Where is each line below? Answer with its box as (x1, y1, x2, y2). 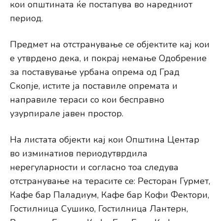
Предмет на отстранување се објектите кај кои (10, 38, 210, 51)
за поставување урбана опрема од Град (10, 66, 180, 78)
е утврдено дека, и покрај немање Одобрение (10, 52, 207, 65)
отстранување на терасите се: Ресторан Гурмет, (10, 175, 210, 187)
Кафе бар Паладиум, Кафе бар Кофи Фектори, (10, 189, 209, 201)
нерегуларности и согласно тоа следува (10, 161, 179, 174)
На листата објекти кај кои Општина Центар (10, 134, 199, 146)
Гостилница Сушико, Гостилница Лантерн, (10, 203, 188, 215)
